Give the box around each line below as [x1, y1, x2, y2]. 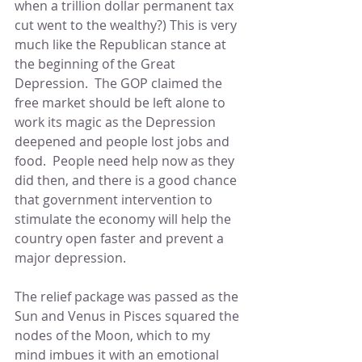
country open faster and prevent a [15, 229, 227, 247]
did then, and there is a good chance [15, 171, 240, 189]
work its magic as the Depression [15, 113, 219, 131]
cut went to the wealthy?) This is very [15, 16, 240, 34]
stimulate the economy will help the [15, 210, 234, 228]
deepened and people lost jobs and [15, 133, 233, 150]
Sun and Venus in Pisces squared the [15, 307, 242, 325]
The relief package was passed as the [15, 288, 242, 305]
